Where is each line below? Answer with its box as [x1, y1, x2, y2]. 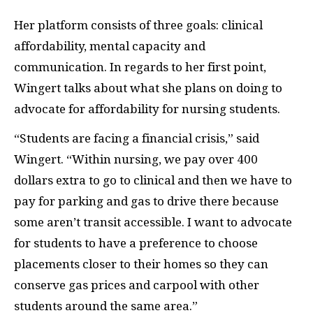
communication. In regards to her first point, [14, 59, 266, 74]
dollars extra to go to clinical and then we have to [14, 173, 292, 187]
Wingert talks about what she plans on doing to [14, 80, 282, 95]
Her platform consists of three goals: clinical [14, 17, 263, 32]
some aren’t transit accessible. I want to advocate [14, 215, 292, 229]
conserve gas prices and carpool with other [14, 278, 259, 292]
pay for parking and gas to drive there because [14, 194, 279, 208]
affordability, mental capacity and [14, 38, 205, 53]
